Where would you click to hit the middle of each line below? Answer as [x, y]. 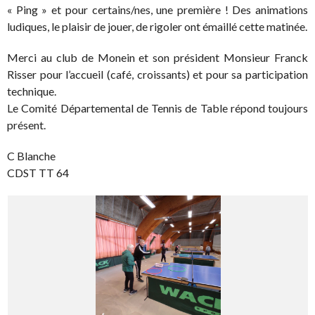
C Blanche [31, 155]
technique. [32, 91]
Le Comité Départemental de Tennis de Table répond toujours [157, 108]
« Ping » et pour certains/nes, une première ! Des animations [157, 9]
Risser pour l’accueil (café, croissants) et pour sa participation [157, 74]
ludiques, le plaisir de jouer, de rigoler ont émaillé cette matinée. [157, 26]
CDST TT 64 [38, 172]
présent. [26, 124]
